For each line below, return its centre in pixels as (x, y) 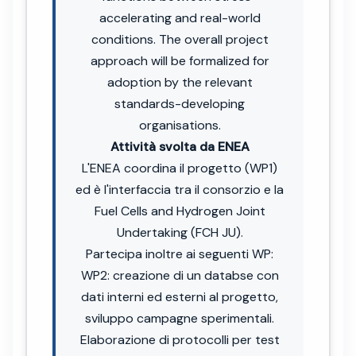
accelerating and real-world (180, 17)
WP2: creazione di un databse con (180, 275)
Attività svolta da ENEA (180, 146)
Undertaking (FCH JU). (180, 232)
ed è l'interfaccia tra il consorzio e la (180, 189)
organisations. (180, 125)
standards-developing (180, 103)
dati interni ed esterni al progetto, (180, 296)
